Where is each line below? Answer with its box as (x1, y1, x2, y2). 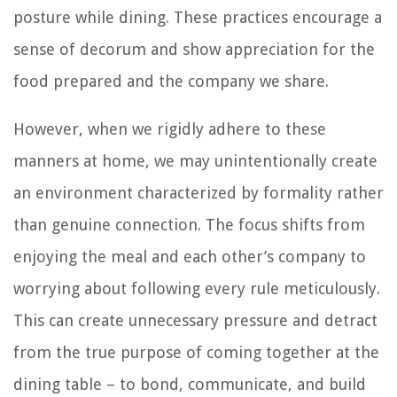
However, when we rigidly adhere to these (13, 119, 326, 138)
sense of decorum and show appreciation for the (13, 39, 375, 58)
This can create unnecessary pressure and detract (13, 310, 378, 330)
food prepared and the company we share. (13, 71, 329, 90)
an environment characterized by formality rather (13, 183, 384, 202)
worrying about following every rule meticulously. (13, 278, 380, 298)
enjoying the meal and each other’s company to (13, 246, 366, 266)
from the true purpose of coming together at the (13, 342, 379, 362)
